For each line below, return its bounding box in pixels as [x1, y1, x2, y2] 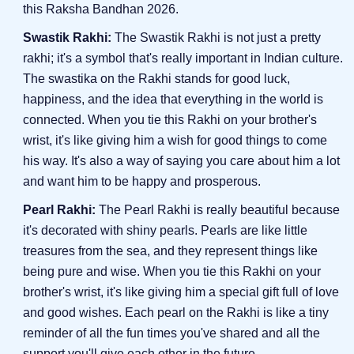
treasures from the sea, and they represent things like [23, 243, 318, 258]
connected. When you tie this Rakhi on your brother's [23, 112, 318, 126]
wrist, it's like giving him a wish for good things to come [23, 133, 328, 147]
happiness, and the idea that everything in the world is [23, 92, 324, 106]
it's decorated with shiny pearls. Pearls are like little [23, 223, 308, 237]
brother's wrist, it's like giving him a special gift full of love [23, 284, 340, 299]
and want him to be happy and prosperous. [23, 174, 262, 188]
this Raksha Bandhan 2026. [23, 2, 179, 16]
